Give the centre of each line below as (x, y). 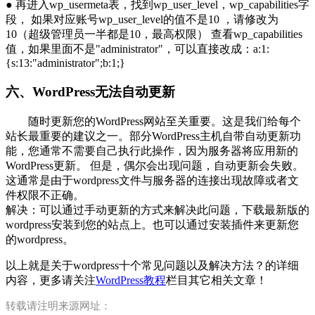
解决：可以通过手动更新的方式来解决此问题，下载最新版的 (157, 210)
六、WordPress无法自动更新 (90, 91)
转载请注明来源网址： (58, 306)
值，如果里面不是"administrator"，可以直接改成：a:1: (137, 49)
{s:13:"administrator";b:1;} (65, 63)
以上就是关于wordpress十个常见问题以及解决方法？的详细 (152, 265)
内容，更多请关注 (51, 280)
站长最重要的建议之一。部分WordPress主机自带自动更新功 (153, 136)
